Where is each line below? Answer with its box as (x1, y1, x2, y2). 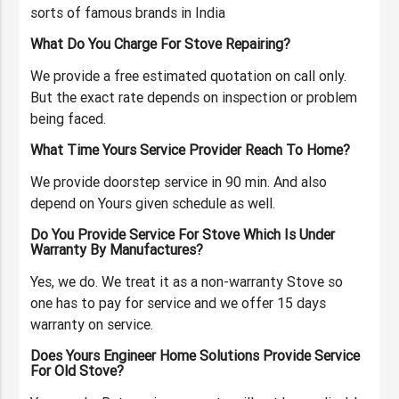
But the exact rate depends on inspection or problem (30, 88, 358, 107)
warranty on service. (30, 315, 154, 334)
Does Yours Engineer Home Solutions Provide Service (30, 346, 361, 365)
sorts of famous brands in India (30, 4, 226, 22)
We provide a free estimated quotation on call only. (30, 67, 347, 85)
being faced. (30, 110, 107, 128)
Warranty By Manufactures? (30, 240, 204, 259)
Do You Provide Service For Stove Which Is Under (30, 225, 336, 244)
